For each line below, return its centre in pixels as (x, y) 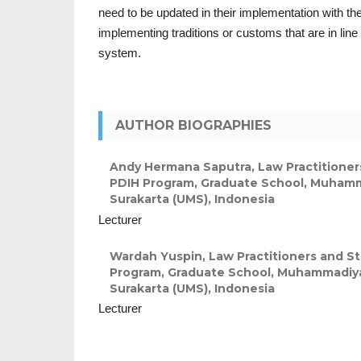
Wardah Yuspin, (159, 256)
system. (120, 53)
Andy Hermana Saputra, (184, 166)
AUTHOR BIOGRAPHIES (193, 126)
